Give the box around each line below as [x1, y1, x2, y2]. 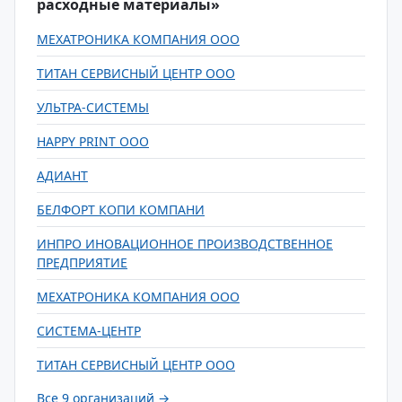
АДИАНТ [37, 167, 88, 184]
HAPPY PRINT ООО [37, 133, 149, 150]
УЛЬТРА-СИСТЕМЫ [37, 99, 149, 116]
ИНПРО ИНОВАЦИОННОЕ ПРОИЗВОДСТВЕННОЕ [37, 235, 333, 252]
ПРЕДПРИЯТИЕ [37, 254, 127, 271]
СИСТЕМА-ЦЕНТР [37, 322, 141, 339]
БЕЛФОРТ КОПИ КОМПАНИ [37, 201, 205, 218]
